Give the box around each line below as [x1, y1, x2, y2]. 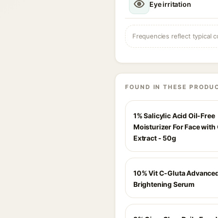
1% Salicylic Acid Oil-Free [133, 111, 215, 120]
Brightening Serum [133, 180, 195, 188]
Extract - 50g [133, 134, 176, 142]
